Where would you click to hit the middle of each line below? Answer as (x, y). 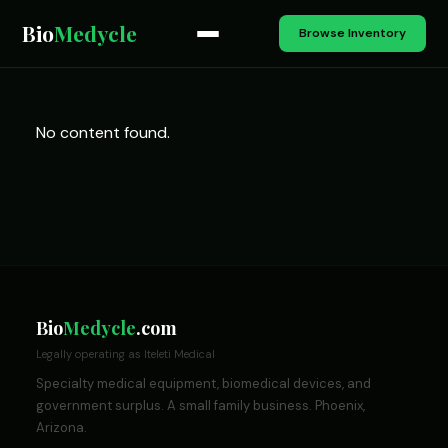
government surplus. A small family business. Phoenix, (200, 405)
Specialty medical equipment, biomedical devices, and (203, 383)
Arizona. (61, 427)
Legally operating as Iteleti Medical (125, 354)
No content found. (102, 132)
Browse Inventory (352, 33)
